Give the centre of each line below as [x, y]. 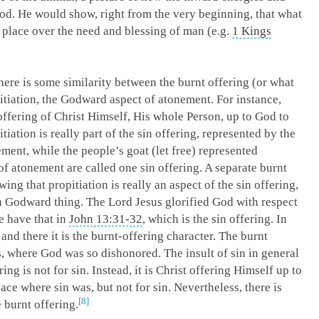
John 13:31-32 [106, 219]
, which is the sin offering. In [215, 219]
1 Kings [252, 31]
